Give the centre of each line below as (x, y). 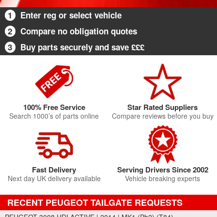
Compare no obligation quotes (79, 31)
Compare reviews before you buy (163, 116)
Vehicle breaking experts (163, 178)
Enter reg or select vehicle (71, 15)
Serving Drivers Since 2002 (163, 170)
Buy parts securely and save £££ (82, 47)
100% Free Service (54, 107)
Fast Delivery (54, 170)
